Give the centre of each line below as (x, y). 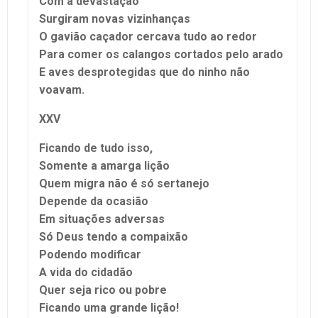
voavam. (62, 89)
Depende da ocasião (94, 201)
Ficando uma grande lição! (109, 307)
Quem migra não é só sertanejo (124, 183)
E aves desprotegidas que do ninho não (144, 72)
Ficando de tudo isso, (96, 148)
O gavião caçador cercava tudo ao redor (148, 36)
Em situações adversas (102, 219)
